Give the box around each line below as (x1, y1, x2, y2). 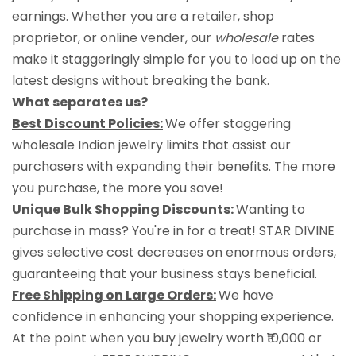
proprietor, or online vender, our (12, 28, 215, 47)
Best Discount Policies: (12, 114, 163, 133)
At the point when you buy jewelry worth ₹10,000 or (12, 328, 322, 347)
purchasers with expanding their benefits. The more (12, 157, 335, 176)
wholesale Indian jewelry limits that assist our (12, 135, 291, 154)
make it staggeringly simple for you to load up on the (12, 49, 341, 68)
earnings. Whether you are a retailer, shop (12, 6, 274, 25)
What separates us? (12, 92, 148, 111)
